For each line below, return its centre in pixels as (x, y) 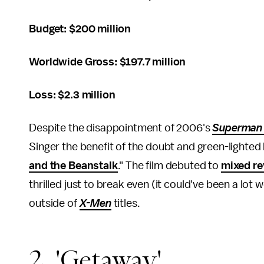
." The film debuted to (169, 165)
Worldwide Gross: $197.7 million (108, 62)
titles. (126, 203)
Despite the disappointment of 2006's (121, 128)
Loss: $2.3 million (72, 95)
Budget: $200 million (80, 29)
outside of (54, 203)
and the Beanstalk (73, 165)
